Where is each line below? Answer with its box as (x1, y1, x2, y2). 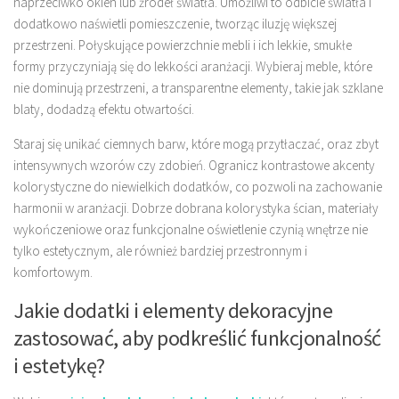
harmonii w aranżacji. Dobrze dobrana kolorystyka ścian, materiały (13, 199, 379, 217)
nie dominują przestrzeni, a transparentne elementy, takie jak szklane (13, 79, 383, 97)
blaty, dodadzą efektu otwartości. (13, 101, 194, 118)
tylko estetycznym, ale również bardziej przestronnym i (13, 242, 307, 260)
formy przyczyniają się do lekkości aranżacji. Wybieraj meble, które (13, 58, 372, 76)
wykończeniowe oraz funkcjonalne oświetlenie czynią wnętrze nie (13, 221, 368, 239)
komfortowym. (13, 264, 93, 281)
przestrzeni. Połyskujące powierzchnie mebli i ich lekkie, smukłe (13, 37, 352, 54)
